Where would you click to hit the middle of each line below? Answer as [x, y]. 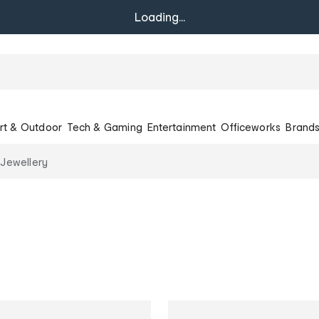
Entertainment [182, 127]
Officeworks [251, 127]
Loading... [159, 17]
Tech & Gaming [105, 127]
